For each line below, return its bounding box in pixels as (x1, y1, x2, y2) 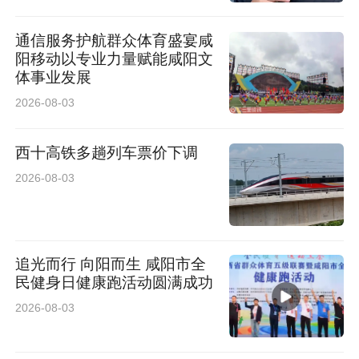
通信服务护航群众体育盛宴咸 (15, 32, 214, 50)
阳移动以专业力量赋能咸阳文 (15, 50, 214, 68)
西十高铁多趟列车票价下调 (15, 143, 199, 161)
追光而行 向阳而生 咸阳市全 (15, 256, 81, 273)
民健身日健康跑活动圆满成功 (15, 274, 214, 292)
